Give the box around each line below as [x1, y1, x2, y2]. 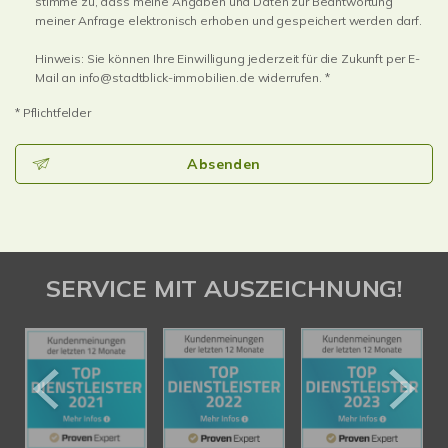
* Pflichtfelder [15, 105, 91, 120]
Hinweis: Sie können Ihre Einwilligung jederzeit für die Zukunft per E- [35, 51, 420, 66]
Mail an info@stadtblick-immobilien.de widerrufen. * [35, 70, 330, 85]
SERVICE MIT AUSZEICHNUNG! [45, 273, 403, 303]
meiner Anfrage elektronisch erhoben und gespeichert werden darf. [35, 13, 422, 28]
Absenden [187, 155, 261, 173]
